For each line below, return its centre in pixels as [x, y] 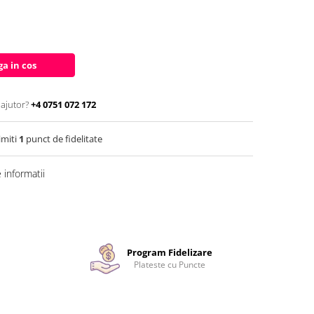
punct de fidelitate [63, 138]
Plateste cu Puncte [170, 265]
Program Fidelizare [170, 253]
